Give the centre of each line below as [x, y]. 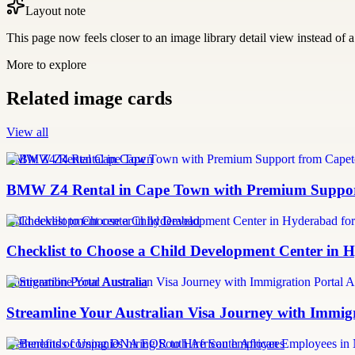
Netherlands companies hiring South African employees [145, 343]
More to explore [46, 65]
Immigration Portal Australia [77, 282]
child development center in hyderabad [103, 220]
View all [27, 132]
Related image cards [89, 99]
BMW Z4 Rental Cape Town [80, 159]
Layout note [55, 11]
